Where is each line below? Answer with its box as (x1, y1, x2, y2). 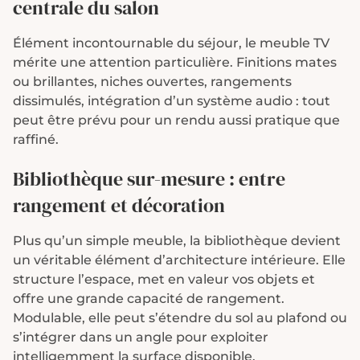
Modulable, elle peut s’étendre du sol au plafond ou (13, 310, 347, 325)
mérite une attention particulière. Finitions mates (13, 55, 337, 70)
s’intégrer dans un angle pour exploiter (13, 329, 268, 345)
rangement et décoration (13, 192, 225, 219)
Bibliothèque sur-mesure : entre (13, 166, 285, 192)
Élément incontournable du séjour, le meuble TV (13, 35, 329, 51)
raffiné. (13, 132, 59, 147)
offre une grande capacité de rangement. (13, 291, 284, 306)
